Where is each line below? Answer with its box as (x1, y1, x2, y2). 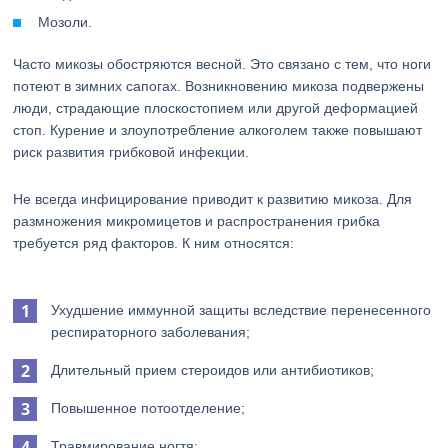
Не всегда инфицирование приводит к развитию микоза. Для (13, 191, 413, 207)
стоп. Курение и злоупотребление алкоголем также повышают (13, 122, 423, 138)
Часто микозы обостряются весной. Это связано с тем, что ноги (13, 56, 432, 72)
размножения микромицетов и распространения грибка (13, 213, 381, 229)
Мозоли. (38, 14, 93, 30)
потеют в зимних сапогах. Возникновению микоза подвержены (13, 78, 425, 94)
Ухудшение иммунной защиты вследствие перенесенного (51, 302, 432, 318)
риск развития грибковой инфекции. (13, 144, 250, 160)
